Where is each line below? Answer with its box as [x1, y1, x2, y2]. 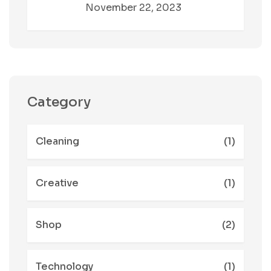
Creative [36, 177, 79, 189]
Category [27, 94, 91, 110]
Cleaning [36, 135, 79, 148]
